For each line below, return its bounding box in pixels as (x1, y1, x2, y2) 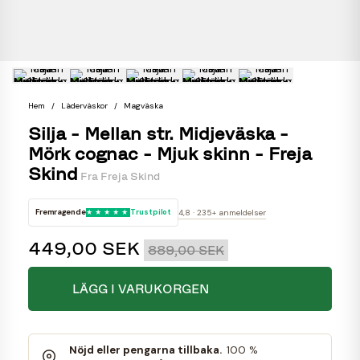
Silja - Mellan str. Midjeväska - (28, 123, 288, 143)
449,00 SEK (28, 238, 140, 258)
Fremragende (35, 207, 87, 218)
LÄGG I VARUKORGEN (72, 281, 209, 296)
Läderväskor (61, 100, 108, 111)
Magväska (124, 100, 163, 111)
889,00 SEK (148, 243, 224, 257)
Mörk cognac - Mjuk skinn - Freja (28, 143, 312, 163)
